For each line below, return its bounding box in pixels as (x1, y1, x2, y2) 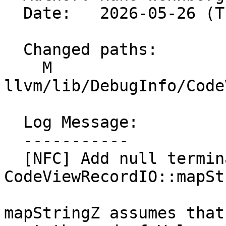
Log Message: (4, 113, 23, 132)
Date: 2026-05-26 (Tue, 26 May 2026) (4, 4, 23, 23)
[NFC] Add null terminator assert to (4, 149, 23, 168)
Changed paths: (4, 40, 23, 59)
